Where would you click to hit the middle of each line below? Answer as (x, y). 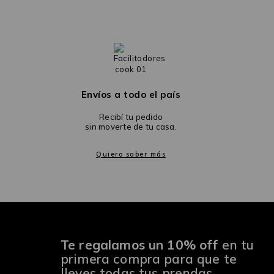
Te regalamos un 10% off (139, 245)
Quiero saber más (131, 154)
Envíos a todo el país (131, 95)
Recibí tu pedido (131, 117)
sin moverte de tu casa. (131, 127)
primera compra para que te (149, 259)
